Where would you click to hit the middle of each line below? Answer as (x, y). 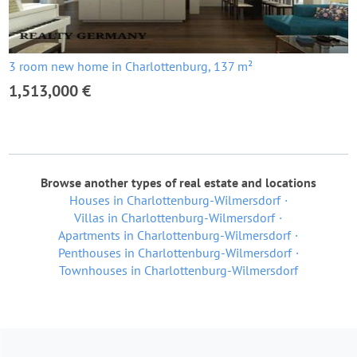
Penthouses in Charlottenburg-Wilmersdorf (175, 253)
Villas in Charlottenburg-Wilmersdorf (175, 218)
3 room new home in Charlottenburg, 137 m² (131, 66)
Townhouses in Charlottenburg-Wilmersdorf (178, 270)
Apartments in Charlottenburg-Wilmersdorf (175, 235)
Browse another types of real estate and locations (178, 182)
